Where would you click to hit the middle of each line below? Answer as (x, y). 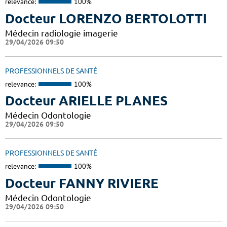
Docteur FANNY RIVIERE (82, 183)
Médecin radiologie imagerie (62, 33)
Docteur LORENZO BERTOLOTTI (106, 18)
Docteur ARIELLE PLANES (86, 101)
